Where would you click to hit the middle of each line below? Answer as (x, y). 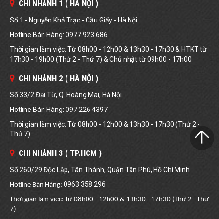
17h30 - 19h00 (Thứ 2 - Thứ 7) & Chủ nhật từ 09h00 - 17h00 (101, 59)
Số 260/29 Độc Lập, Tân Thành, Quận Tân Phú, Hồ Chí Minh (100, 170)
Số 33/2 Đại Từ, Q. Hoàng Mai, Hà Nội (66, 95)
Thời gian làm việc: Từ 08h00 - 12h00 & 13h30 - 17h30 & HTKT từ (108, 49)
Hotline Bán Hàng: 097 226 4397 (59, 109)
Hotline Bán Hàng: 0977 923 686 (59, 35)
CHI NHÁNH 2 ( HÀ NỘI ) (56, 78)
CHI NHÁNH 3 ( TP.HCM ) (58, 153)
